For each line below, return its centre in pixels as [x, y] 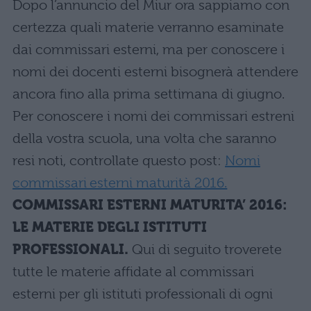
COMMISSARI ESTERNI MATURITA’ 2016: [150, 205]
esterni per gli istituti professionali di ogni [143, 294]
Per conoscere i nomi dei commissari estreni [153, 116]
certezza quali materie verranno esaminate [148, 27]
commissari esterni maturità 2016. [120, 183]
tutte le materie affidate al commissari [133, 272]
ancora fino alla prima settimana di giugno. [149, 94]
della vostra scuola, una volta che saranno [144, 138]
